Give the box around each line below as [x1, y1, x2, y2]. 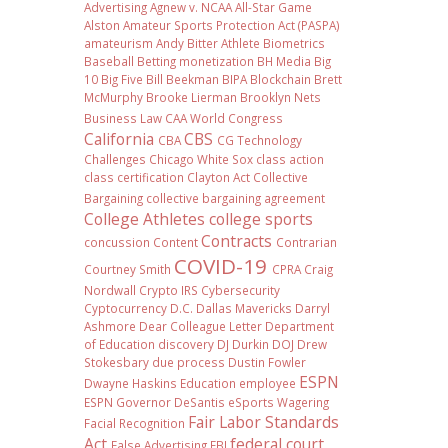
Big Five [100, 71, 143, 87]
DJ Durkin [216, 336, 269, 352]
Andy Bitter [155, 35, 218, 51]
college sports [208, 208, 313, 230]
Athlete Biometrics [220, 35, 325, 51]
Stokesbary [83, 354, 149, 370]
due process [151, 354, 225, 370]
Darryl [294, 300, 330, 316]
